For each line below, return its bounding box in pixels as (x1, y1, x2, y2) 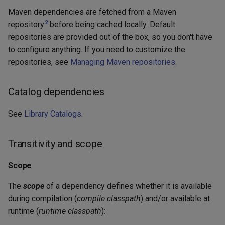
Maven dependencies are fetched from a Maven (8, 7, 176, 17)
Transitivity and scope (8, 137, 102, 150)
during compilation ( (8, 193, 77, 203)
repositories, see (8, 57, 70, 67)
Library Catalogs (24, 108, 81, 119)
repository (8, 19, 44, 29)
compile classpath (77, 193, 141, 203)
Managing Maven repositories (70, 57, 175, 67)
